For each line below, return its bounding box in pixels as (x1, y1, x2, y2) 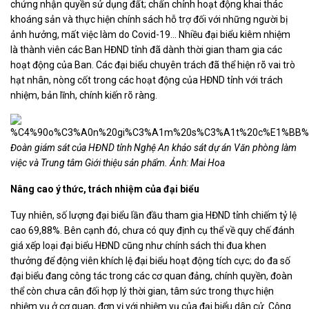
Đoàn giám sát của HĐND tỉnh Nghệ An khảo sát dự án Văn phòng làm (10, 142, 297, 154)
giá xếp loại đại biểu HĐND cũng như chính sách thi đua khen (10, 240, 266, 252)
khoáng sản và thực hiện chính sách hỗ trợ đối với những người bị (10, 14, 288, 26)
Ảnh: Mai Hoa (170, 157, 225, 169)
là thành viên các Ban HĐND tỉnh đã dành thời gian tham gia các (10, 44, 282, 56)
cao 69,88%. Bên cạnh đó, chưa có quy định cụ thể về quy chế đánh (10, 225, 295, 237)
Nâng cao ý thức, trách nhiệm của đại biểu (10, 183, 199, 195)
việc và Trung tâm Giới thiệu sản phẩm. (10, 157, 170, 169)
